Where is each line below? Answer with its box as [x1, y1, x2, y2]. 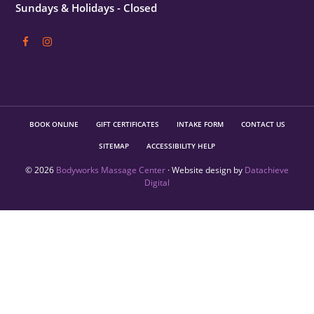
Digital [144, 177, 170, 189]
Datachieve [245, 164, 289, 177]
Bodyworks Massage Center [56, 164, 165, 177]
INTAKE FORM [176, 119, 224, 130]
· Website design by [165, 164, 245, 177]
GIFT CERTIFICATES [95, 119, 159, 130]
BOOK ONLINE [29, 119, 78, 130]
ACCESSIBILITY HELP [146, 141, 215, 151]
